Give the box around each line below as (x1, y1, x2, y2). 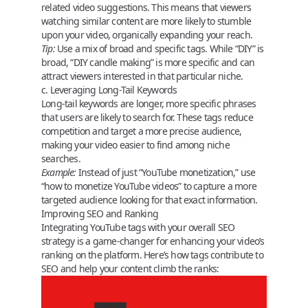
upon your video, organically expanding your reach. (41, 28, 252, 41)
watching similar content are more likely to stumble (41, 14, 252, 27)
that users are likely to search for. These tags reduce (41, 111, 253, 124)
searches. (41, 152, 80, 165)
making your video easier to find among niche (41, 138, 230, 151)
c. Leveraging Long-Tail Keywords (41, 83, 177, 96)
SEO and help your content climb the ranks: (41, 262, 219, 275)
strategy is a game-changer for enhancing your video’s (41, 234, 265, 247)
